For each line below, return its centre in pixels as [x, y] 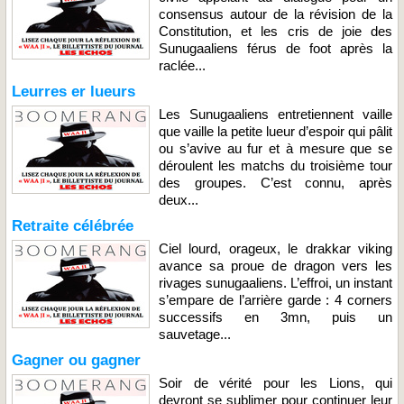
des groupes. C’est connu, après [275, 182]
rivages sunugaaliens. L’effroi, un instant [275, 282]
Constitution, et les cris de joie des [275, 31]
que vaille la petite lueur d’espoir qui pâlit [275, 131]
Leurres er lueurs [73, 91]
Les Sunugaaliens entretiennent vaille [275, 114]
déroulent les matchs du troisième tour [275, 165]
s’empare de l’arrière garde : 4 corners [275, 299]
